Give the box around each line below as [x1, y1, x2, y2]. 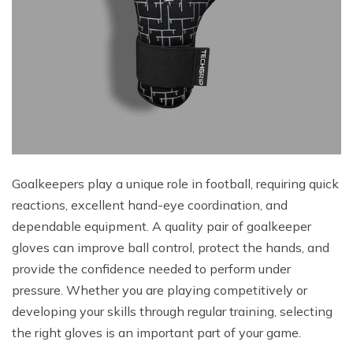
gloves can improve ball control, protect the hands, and [12, 240, 329, 256]
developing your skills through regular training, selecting [12, 303, 333, 320]
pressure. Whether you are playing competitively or [12, 282, 307, 299]
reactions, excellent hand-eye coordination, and [12, 197, 288, 214]
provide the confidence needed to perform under [12, 261, 291, 277]
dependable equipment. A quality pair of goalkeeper [12, 218, 311, 235]
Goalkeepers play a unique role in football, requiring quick [12, 176, 339, 192]
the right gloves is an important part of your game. [12, 325, 301, 341]
